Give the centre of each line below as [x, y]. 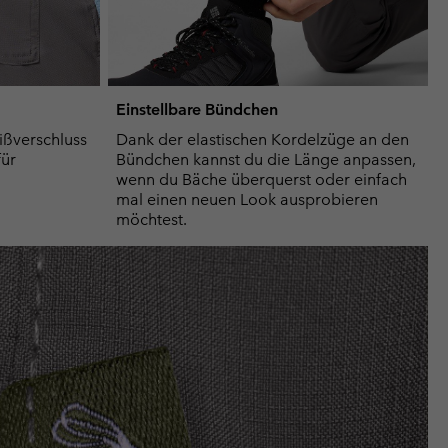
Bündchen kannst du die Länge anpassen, [266, 160]
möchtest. [151, 220]
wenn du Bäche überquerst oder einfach [261, 180]
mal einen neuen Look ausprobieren [247, 200]
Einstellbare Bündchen [197, 110]
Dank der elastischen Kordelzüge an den [262, 140]
